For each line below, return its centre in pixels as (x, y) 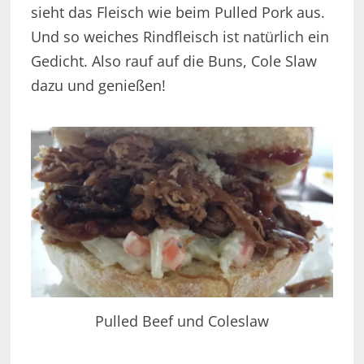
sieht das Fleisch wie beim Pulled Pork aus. (178, 13)
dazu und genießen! (98, 86)
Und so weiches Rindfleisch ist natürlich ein (180, 37)
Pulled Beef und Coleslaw (182, 321)
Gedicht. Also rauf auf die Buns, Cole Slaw (173, 61)
